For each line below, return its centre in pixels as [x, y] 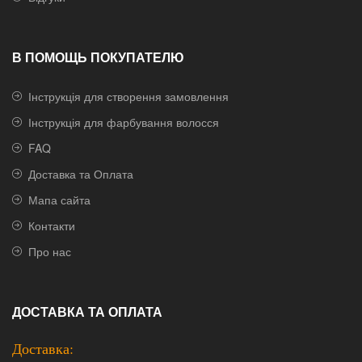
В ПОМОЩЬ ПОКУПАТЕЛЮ [98, 57]
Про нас [50, 251]
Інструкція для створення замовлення [128, 96]
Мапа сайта [59, 199]
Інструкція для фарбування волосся [124, 122]
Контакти [52, 225]
